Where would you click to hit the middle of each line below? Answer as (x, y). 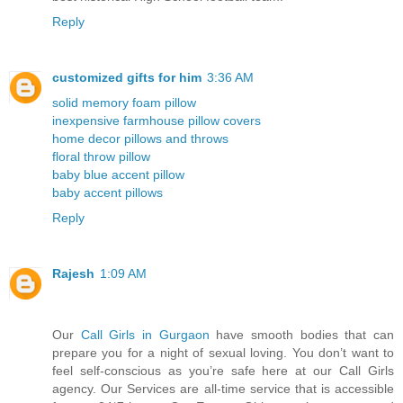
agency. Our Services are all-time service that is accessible (223, 389)
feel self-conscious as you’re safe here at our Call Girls (223, 371)
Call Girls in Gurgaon (145, 335)
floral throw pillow (101, 157)
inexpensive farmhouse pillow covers (157, 121)
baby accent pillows (107, 193)
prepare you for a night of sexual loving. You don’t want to (223, 353)
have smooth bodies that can (302, 335)
